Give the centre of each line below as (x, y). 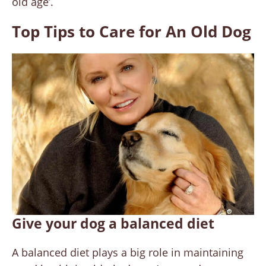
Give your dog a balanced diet (113, 224)
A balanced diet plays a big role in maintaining (128, 253)
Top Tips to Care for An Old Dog (132, 32)
